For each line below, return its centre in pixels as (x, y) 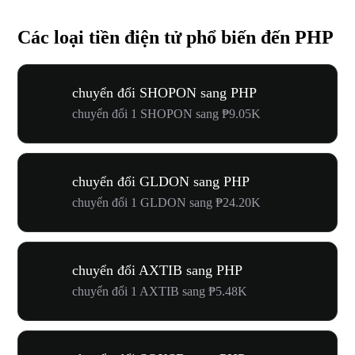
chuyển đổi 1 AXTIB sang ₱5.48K (160, 291)
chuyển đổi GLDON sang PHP (161, 181)
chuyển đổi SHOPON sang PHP (164, 92)
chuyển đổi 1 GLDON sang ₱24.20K (166, 202)
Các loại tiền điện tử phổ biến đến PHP (176, 37)
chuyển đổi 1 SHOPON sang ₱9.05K (166, 113)
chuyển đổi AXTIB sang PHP (157, 270)
